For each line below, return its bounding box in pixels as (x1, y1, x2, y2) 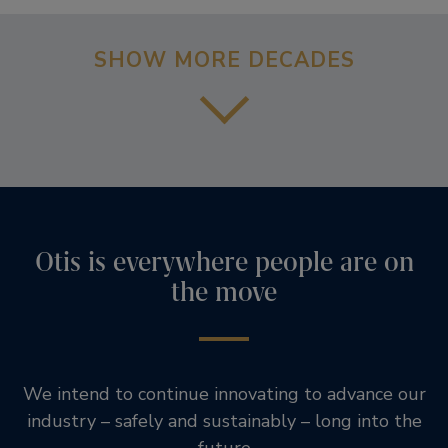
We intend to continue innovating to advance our (22, 381, 426, 406)
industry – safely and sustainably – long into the (26, 408, 422, 433)
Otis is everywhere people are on (34, 244, 414, 279)
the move (171, 274, 277, 309)
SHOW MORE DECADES (93, 46, 355, 75)
